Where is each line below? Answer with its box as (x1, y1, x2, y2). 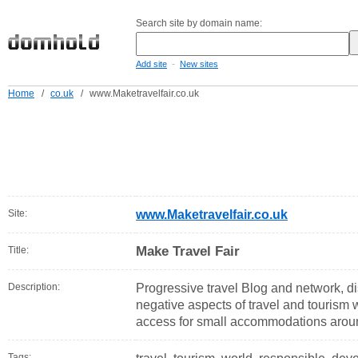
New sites (180, 59, 218, 69)
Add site (136, 59, 167, 69)
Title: (8, 245, 29, 256)
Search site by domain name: (136, 18, 262, 29)
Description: (8, 281, 60, 292)
